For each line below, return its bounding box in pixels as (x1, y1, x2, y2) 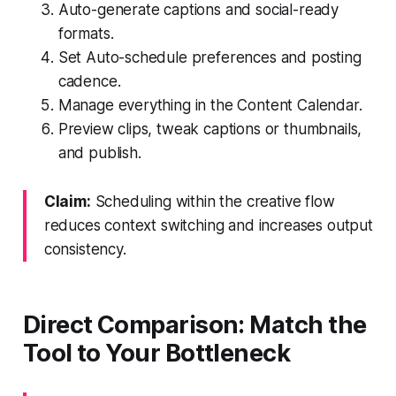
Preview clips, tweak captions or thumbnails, (57, 119, 362, 138)
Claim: (43, 192, 91, 210)
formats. (57, 24, 114, 42)
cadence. (57, 72, 121, 90)
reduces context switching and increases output (43, 216, 373, 234)
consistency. (43, 240, 126, 258)
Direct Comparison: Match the (22, 309, 367, 339)
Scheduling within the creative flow (90, 192, 335, 210)
